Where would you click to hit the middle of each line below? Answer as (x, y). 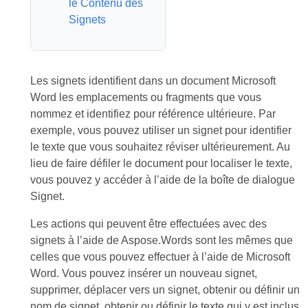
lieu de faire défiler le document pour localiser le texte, (161, 163)
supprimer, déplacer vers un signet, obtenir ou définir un (165, 290)
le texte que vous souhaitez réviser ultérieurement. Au (160, 147)
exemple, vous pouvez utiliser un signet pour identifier (161, 130)
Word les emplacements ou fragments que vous (145, 97)
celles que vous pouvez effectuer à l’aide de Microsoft (160, 257)
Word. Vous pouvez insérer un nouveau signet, (143, 273)
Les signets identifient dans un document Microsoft (153, 81)
